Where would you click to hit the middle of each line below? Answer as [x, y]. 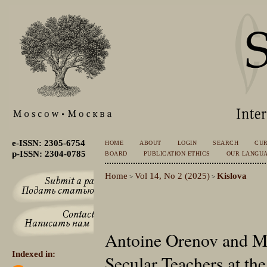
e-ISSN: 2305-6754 [48, 143]
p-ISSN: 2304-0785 [49, 154]
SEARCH [226, 143]
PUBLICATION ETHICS [177, 154]
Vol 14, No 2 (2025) [173, 175]
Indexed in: [33, 254]
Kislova [232, 175]
